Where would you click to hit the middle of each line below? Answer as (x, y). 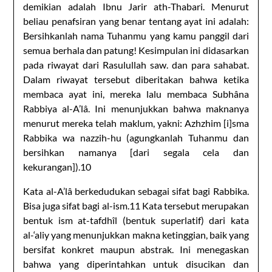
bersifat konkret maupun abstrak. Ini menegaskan (136, 249)
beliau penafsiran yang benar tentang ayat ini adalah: (136, 21)
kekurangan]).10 (57, 166)
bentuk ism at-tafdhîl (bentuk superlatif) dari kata (136, 220)
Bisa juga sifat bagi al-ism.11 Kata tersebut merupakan (136, 205)
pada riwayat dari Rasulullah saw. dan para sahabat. (136, 64)
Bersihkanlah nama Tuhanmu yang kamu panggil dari (136, 35)
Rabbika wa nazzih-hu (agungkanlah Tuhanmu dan (136, 137)
